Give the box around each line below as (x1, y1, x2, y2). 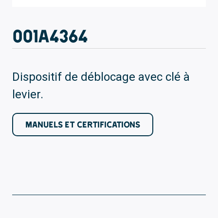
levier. (12, 87, 43, 101)
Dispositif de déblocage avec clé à (12, 70, 190, 84)
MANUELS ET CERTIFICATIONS (25, 119, 140, 129)
